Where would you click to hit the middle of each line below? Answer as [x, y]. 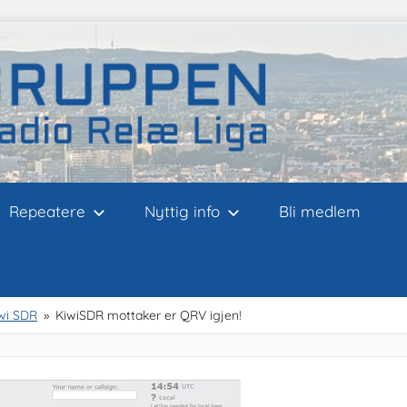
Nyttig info [182, 211]
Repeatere [47, 211]
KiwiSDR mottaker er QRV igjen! [149, 315]
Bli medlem [319, 211]
